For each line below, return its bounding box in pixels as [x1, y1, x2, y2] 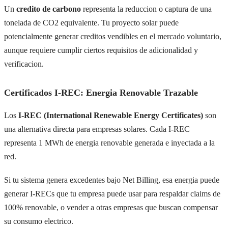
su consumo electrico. [4, 216, 73, 225]
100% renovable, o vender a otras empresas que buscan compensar [4, 203, 218, 212]
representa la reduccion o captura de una [81, 4, 212, 13]
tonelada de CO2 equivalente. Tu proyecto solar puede [4, 18, 179, 27]
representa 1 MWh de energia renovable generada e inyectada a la [4, 138, 215, 148]
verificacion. [4, 59, 44, 68]
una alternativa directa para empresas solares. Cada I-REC [4, 125, 190, 134]
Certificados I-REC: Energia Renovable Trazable [4, 88, 198, 98]
